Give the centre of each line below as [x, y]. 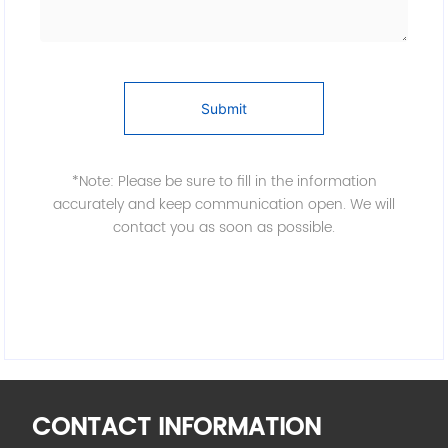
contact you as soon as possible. [224, 228]
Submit [224, 109]
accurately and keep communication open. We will [224, 205]
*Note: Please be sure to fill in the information [224, 182]
